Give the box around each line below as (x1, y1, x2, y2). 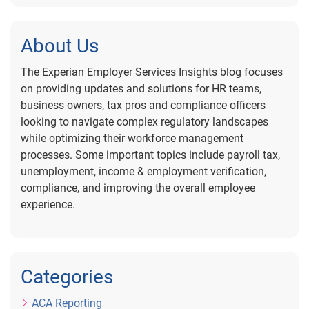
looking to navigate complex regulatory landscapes (21, 115, 268, 128)
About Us (21, 34, 99, 57)
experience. (21, 198, 75, 211)
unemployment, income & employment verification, (21, 165, 266, 178)
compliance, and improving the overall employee (21, 181, 255, 195)
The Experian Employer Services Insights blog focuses (21, 66, 283, 79)
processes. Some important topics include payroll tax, (21, 148, 280, 161)
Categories (21, 266, 113, 288)
